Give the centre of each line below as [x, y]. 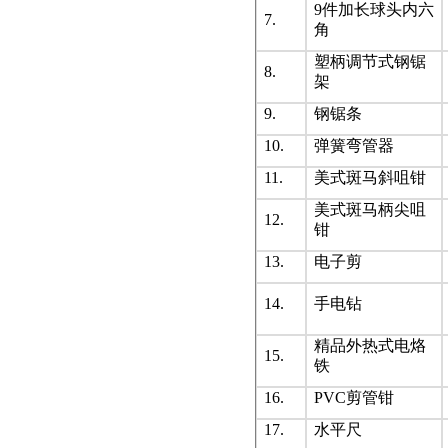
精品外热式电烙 [370, 345]
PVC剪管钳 [354, 397]
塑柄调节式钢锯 [370, 61]
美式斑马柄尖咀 [370, 209]
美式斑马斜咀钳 [370, 177]
